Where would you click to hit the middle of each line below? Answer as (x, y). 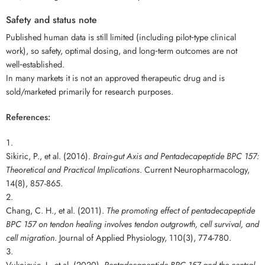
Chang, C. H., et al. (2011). (56, 210)
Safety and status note (51, 20)
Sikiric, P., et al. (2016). (49, 156)
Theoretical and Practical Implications (73, 169)
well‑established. (35, 64)
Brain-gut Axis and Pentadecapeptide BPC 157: (176, 156)
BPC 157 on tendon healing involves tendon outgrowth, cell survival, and (132, 224)
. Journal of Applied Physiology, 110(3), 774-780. (143, 237)
